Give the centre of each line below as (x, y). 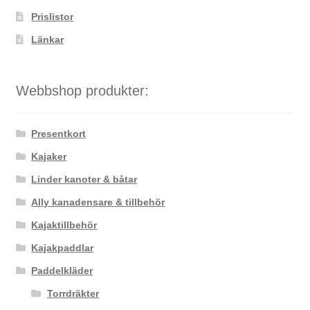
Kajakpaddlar (63, 248)
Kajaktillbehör (64, 225)
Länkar (48, 39)
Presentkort (59, 134)
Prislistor (53, 16)
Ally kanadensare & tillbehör (98, 202)
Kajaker (49, 157)
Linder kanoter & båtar (84, 180)
